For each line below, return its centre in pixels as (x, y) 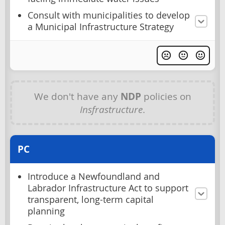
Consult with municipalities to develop (109, 16)
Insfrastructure (111, 109)
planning (46, 211)
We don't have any (77, 96)
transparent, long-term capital (91, 199)
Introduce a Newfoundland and (94, 176)
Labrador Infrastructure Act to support (108, 188)
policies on (166, 96)
